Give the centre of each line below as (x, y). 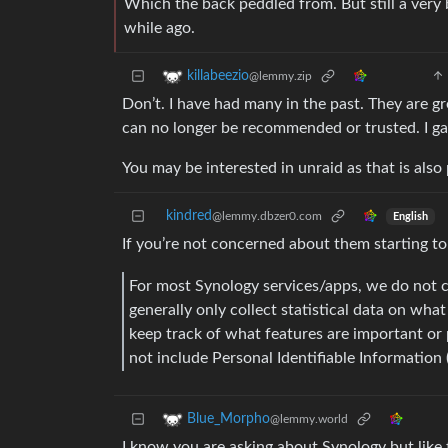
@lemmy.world (309, 419)
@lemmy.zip (280, 76)
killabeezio (218, 76)
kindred (189, 216)
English (410, 216)
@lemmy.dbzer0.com (267, 216)
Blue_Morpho (228, 419)
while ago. (159, 28)
